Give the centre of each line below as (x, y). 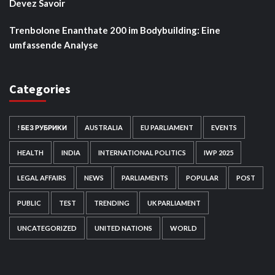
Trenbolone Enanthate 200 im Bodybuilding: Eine (115, 30)
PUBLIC (29, 203)
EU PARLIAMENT (167, 127)
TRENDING (112, 203)
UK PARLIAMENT (174, 203)
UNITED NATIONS (123, 228)
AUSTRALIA (104, 127)
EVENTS (224, 127)
